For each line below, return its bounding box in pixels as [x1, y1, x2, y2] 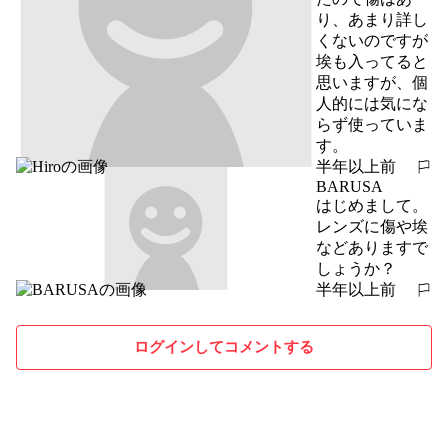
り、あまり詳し [316, 10, 428, 28]
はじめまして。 [316, 196, 428, 214]
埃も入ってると [316, 52, 428, 70]
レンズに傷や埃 [316, 217, 428, 235]
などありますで [316, 238, 428, 256]
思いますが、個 [316, 73, 428, 91]
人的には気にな [316, 94, 428, 112]
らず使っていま [316, 115, 428, 133]
